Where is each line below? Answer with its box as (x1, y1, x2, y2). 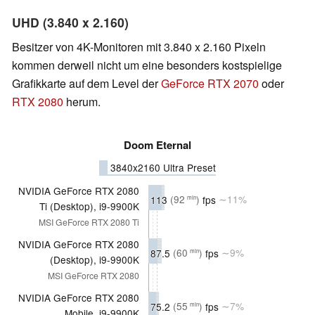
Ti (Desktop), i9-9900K (39, 198, 139, 213)
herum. (63, 93, 101, 110)
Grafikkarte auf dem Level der (12, 75, 161, 91)
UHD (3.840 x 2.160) (12, 13, 129, 31)
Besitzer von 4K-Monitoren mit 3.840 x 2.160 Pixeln (12, 38, 266, 55)
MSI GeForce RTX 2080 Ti (39, 215, 139, 228)
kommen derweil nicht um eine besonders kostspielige (12, 56, 282, 73)
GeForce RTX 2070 (161, 75, 259, 91)
